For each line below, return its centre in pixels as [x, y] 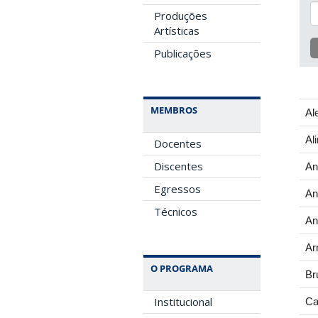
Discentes [179, 166]
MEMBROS [174, 110]
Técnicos [176, 212]
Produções [181, 16]
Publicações [183, 53]
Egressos [177, 189]
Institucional [183, 302]
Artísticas [177, 31]
